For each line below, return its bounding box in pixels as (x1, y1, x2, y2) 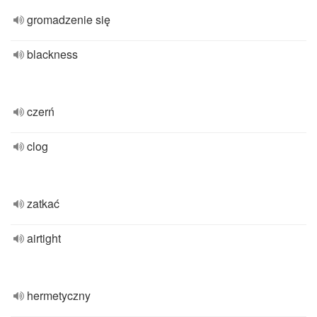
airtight (27, 230, 61, 246)
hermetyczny (27, 287, 91, 304)
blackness (27, 46, 78, 62)
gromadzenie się (27, 11, 110, 28)
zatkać (27, 195, 59, 212)
